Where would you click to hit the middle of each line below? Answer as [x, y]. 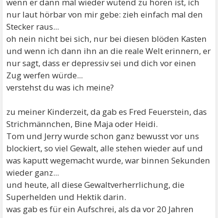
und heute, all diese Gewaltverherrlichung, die [96, 185]
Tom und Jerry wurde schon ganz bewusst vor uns [103, 136]
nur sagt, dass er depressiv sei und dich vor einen [101, 63]
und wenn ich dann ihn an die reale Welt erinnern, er [109, 51]
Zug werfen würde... [45, 75]
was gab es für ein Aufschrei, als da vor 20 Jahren [100, 209]
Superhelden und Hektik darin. [66, 197]
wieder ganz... [33, 173]
